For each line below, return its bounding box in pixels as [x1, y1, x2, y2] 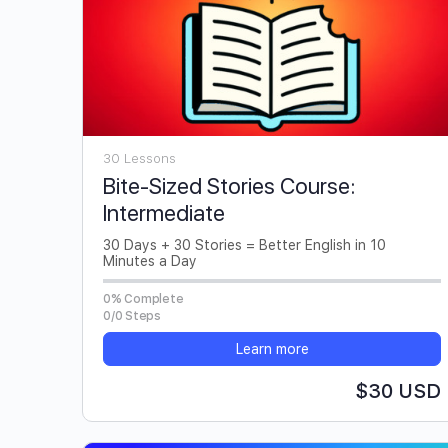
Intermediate [103, 200, 225, 227]
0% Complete [103, 292, 184, 307]
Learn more [235, 341, 309, 358]
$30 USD [355, 379, 441, 404]
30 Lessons [103, 151, 176, 167]
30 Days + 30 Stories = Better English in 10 [103, 237, 386, 254]
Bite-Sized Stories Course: [103, 173, 355, 200]
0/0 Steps [103, 309, 161, 324]
